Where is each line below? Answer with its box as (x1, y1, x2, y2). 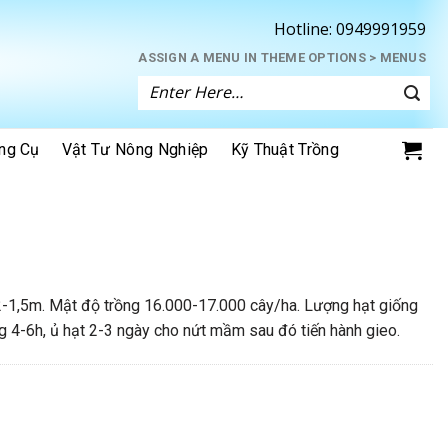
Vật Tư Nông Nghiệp (61, 140, 209, 159)
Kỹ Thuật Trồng (230, 140, 340, 159)
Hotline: (274, 18, 332, 41)
